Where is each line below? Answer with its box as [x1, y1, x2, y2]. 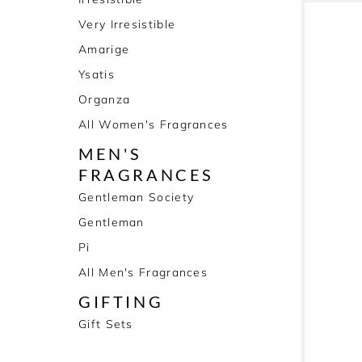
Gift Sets [78, 317, 133, 331]
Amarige [78, 42, 130, 57]
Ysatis [78, 67, 115, 82]
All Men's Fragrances [78, 265, 208, 280]
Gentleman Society [78, 190, 195, 204]
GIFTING [78, 292, 164, 311]
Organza [78, 92, 131, 107]
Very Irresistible [78, 17, 176, 32]
